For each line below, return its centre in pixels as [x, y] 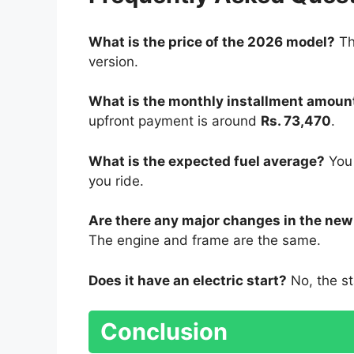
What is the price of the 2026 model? [212, 41]
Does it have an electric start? [188, 280]
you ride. [116, 181]
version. [113, 61]
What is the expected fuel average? [207, 161]
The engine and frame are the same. [205, 241]
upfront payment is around [175, 121]
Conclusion [164, 332]
